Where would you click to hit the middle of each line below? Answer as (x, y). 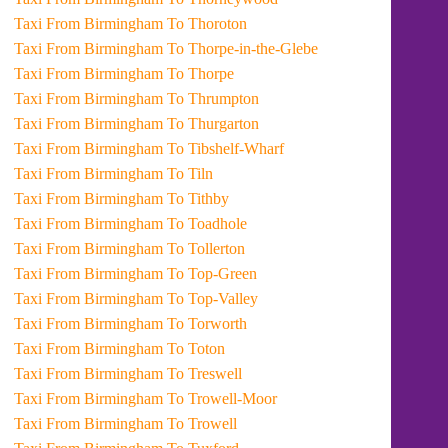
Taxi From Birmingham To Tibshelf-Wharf (184, 148)
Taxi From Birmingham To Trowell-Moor (181, 398)
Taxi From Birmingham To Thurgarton (172, 123)
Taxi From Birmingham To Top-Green (171, 273)
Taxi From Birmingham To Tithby (157, 198)
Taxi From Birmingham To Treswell (163, 373)
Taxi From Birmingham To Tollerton (165, 248)
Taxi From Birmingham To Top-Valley (171, 298)
